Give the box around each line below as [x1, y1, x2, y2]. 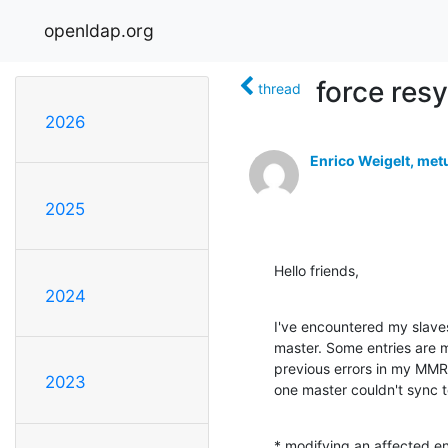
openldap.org [44, 19, 154, 41]
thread [258, 79, 301, 97]
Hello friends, [274, 261, 359, 279]
